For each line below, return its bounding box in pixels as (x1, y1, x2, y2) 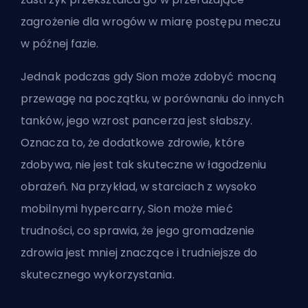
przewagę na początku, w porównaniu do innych (21, 90, 285, 107)
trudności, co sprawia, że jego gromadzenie (21, 222, 255, 239)
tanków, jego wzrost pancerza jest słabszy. (21, 112, 253, 129)
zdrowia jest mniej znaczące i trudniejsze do (21, 244, 258, 261)
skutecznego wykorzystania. (21, 266, 175, 283)
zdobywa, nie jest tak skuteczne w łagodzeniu (21, 156, 267, 173)
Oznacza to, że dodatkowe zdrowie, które (21, 134, 245, 151)
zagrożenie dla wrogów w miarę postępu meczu (21, 13, 281, 30)
